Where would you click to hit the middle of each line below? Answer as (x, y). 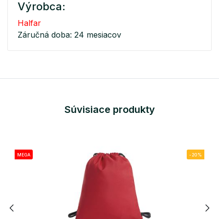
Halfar (29, 23)
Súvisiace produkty (109, 109)
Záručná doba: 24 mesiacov (69, 34)
